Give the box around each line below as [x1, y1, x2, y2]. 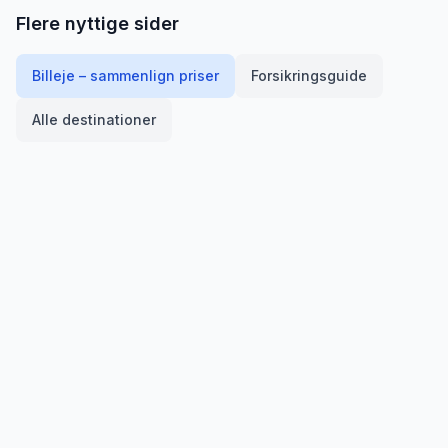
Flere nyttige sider [16, 13, 179, 34]
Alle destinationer [32, 111, 156, 128]
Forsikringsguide [251, 67, 367, 84]
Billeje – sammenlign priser [32, 67, 219, 84]
